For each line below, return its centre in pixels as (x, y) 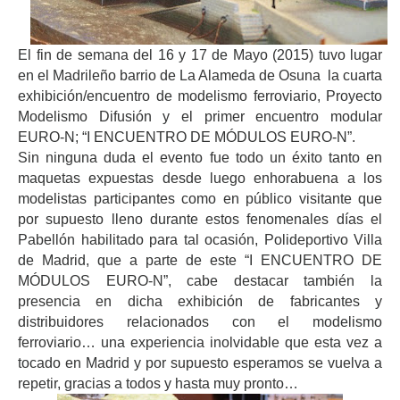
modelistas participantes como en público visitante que (200, 199)
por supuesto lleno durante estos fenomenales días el (200, 219)
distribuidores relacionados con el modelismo (200, 322)
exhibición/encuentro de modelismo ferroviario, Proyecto (200, 96)
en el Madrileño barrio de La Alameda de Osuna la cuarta (200, 75)
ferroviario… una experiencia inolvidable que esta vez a (200, 342)
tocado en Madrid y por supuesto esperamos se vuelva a (200, 363)
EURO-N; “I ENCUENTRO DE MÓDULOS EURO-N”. (187, 137)
